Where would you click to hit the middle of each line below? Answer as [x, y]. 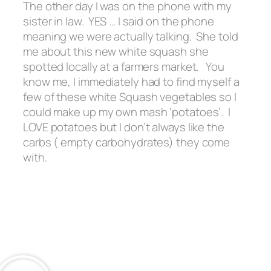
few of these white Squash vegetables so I [130, 97]
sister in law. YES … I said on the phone [119, 21]
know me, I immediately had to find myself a [131, 82]
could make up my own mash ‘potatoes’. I [127, 112]
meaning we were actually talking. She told [131, 37]
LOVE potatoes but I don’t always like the [124, 127]
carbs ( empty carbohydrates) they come [127, 142]
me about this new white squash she [116, 52]
